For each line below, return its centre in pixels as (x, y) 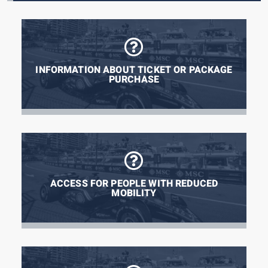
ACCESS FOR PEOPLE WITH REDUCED (134, 184)
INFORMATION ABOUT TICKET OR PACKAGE (134, 70)
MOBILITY (134, 193)
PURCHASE (134, 80)
